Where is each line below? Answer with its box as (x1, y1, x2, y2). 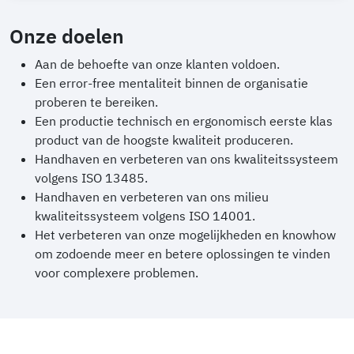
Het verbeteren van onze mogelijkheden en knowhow (35, 226, 336, 243)
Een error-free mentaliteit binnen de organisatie (35, 74, 308, 91)
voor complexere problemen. (35, 264, 198, 281)
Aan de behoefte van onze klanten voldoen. (35, 55, 280, 72)
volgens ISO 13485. (35, 169, 148, 186)
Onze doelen (9, 22, 124, 49)
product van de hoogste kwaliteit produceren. (35, 131, 293, 148)
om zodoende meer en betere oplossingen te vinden (35, 245, 330, 262)
